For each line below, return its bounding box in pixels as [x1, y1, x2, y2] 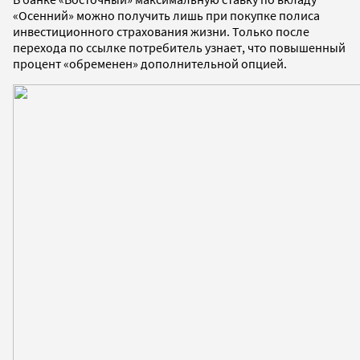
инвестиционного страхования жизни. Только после [13, 22, 309, 39]
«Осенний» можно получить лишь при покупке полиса [13, 6, 320, 23]
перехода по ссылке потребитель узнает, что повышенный [13, 39, 346, 55]
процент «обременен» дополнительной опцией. [13, 55, 287, 72]
